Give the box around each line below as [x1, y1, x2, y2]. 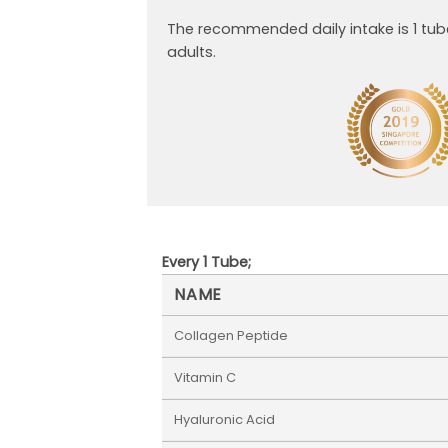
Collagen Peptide [174, 325, 288, 345]
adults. [167, 42, 216, 63]
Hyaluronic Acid [174, 409, 275, 429]
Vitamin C [174, 367, 236, 387]
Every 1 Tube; [162, 251, 251, 272]
